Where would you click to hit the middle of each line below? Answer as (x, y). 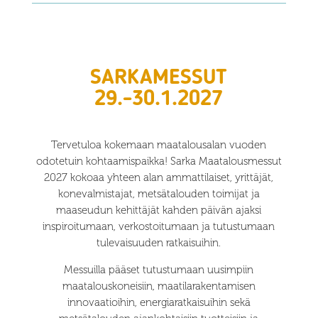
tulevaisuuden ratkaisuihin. (159, 243)
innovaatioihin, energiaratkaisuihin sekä (159, 303)
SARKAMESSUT (159, 78)
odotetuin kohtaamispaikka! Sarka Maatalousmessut (159, 161)
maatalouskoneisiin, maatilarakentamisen (159, 286)
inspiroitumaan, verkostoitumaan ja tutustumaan (159, 227)
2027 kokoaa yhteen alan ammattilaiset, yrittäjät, (159, 178)
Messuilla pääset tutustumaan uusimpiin (159, 270)
